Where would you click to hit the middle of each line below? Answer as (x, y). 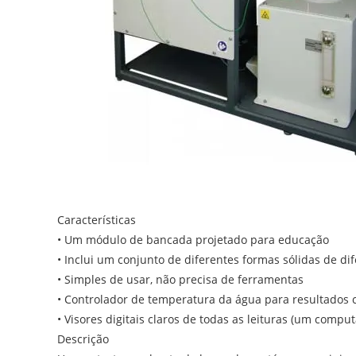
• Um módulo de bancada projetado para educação (193, 240)
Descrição (83, 339)
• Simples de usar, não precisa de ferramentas (180, 280)
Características (97, 220)
